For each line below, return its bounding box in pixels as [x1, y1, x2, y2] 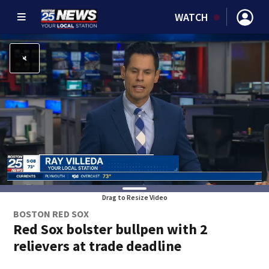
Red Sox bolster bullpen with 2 [13, 220, 208, 238]
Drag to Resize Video [101, 193, 168, 202]
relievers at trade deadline [13, 237, 182, 255]
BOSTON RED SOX [13, 208, 89, 220]
